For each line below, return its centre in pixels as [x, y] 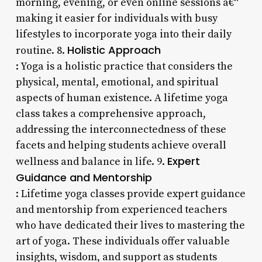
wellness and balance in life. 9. [91, 161]
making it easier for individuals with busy [116, 18]
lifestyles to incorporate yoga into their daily [123, 34]
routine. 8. [41, 50]
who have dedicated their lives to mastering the [130, 225]
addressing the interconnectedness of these [121, 129]
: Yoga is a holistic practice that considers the [124, 66]
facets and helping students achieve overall [121, 145]
